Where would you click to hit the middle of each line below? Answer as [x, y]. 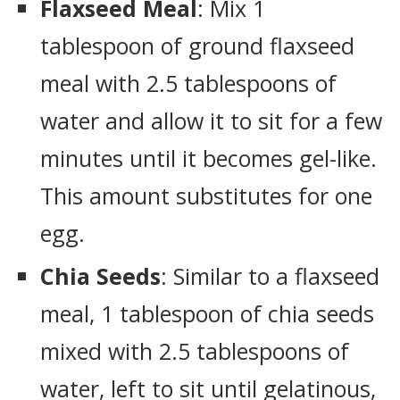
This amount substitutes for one [206, 196]
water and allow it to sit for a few [211, 121]
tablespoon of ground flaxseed [197, 46]
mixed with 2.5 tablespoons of [195, 351]
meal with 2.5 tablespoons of [188, 83]
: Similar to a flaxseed [270, 276]
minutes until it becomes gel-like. [208, 158]
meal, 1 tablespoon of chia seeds [207, 313]
